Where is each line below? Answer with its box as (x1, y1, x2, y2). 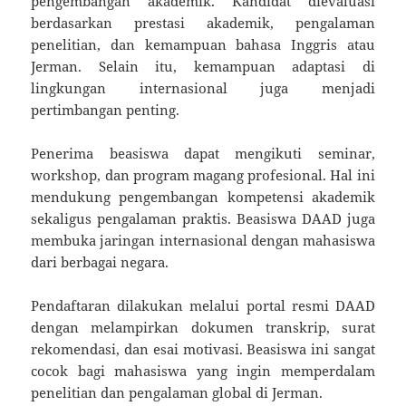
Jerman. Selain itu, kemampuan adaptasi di (31, 56, 375, 75)
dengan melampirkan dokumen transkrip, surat (31, 317, 375, 336)
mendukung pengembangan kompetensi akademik (31, 187, 375, 206)
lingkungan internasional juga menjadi (31, 78, 375, 97)
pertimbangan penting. (31, 100, 180, 119)
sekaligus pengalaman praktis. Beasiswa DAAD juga (31, 208, 375, 227)
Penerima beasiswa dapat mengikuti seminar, (31, 143, 375, 162)
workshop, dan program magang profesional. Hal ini (31, 165, 375, 184)
